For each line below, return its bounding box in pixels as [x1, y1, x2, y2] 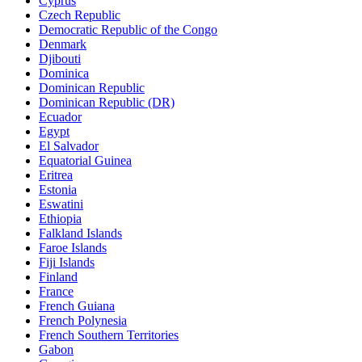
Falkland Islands [39, 225, 122, 240]
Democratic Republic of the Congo [39, 22, 217, 36]
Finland [39, 269, 78, 284]
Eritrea [39, 167, 73, 182]
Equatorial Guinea [39, 153, 132, 167]
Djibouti [39, 51, 81, 65]
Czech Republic [39, 7, 120, 22]
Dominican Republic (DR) [39, 95, 175, 109]
